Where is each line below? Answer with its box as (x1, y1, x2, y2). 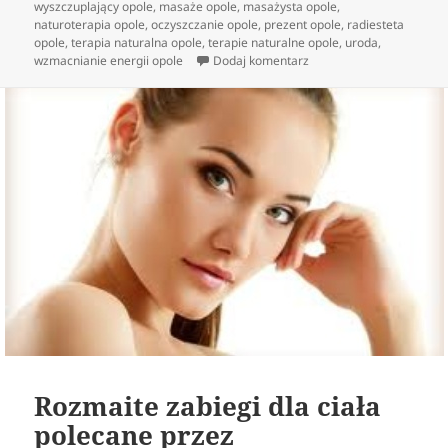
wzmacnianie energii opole (34, 52, 184, 70)
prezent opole (264, 16, 342, 34)
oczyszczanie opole (151, 16, 259, 34)
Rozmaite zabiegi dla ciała (34, 388, 382, 425)
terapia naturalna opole (71, 34, 203, 52)
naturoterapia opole (34, 16, 146, 34)
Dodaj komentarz (213, 52, 310, 70)
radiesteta (347, 16, 405, 34)
